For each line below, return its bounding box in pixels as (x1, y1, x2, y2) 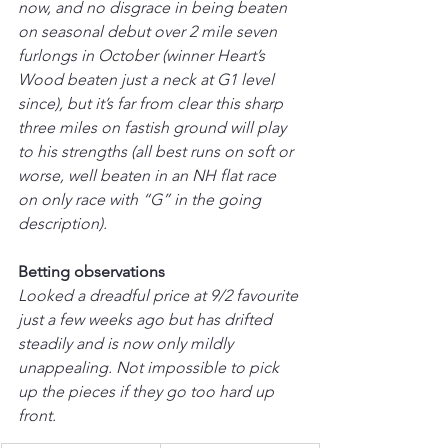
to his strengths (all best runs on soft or (18, 141, 297, 161)
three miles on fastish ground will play (18, 117, 290, 137)
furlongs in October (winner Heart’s (18, 45, 269, 65)
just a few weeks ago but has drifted (18, 309, 276, 329)
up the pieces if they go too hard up (18, 381, 278, 401)
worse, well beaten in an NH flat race (18, 165, 280, 185)
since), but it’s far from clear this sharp (18, 93, 287, 113)
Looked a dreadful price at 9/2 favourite (18, 285, 302, 305)
